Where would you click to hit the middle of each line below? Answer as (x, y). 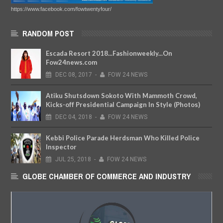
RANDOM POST (48, 34)
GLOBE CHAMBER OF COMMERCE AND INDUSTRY (107, 176)
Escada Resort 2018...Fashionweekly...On (109, 54)
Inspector (61, 147)
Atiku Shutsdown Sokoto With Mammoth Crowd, (121, 96)
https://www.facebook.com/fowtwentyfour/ (61, 9)
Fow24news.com (71, 62)
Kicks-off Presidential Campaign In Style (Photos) (123, 105)
